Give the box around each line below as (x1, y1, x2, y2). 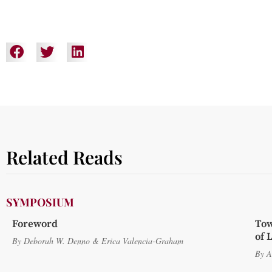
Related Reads (6, 145, 123, 170)
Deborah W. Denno (24, 235, 90, 247)
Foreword (12, 217, 58, 231)
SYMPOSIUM (6, 195, 74, 210)
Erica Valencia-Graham (101, 235, 183, 247)
